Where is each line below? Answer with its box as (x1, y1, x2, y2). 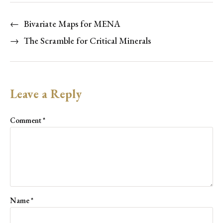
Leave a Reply (10, 86, 82, 102)
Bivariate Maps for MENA (24, 18, 120, 30)
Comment (10, 115, 43, 125)
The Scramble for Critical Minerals (24, 35, 151, 47)
